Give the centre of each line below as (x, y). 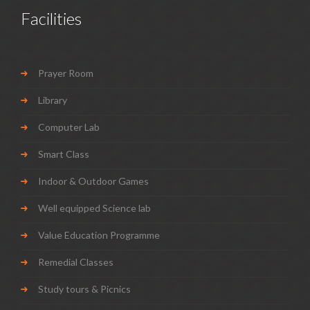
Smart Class (64, 154)
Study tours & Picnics (84, 289)
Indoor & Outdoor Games (93, 181)
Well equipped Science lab (94, 208)
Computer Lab (69, 127)
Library (53, 100)
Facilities (51, 18)
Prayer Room (66, 73)
